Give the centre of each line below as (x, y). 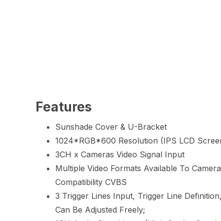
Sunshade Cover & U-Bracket (111, 127)
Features (64, 107)
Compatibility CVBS (91, 182)
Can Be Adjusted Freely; (100, 209)
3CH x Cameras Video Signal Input (120, 154)
